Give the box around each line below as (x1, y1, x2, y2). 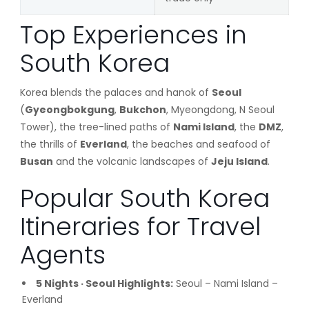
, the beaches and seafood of (126, 137, 270, 151)
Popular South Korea (19, 181, 270, 216)
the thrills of (19, 137, 80, 151)
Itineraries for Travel (19, 209, 261, 244)
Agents (19, 237, 106, 272)
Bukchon (119, 103, 166, 117)
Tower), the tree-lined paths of (19, 120, 173, 134)
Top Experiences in (19, 17, 247, 52)
